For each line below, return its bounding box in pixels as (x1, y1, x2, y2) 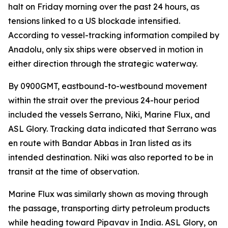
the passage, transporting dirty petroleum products (8, 203, 210, 213)
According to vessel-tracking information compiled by (8, 30, 219, 40)
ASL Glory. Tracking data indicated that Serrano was (8, 124, 216, 134)
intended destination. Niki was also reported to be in (8, 152, 213, 162)
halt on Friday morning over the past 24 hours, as (8, 2, 199, 12)
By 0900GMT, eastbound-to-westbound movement (8, 81, 207, 91)
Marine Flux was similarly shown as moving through (8, 189, 208, 199)
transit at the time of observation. (8, 166, 139, 177)
